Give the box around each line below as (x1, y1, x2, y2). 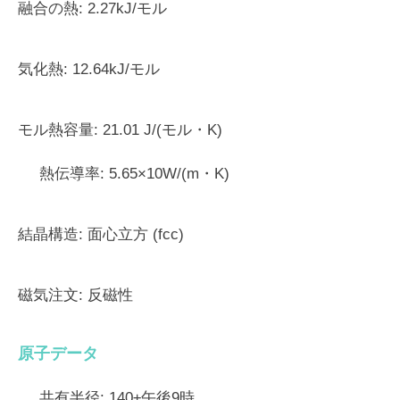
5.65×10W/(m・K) (104, 164, 229, 182)
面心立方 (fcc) (83, 225, 184, 243)
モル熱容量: (18, 121, 98, 138)
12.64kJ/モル (68, 60, 160, 78)
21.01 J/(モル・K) (98, 121, 222, 138)
